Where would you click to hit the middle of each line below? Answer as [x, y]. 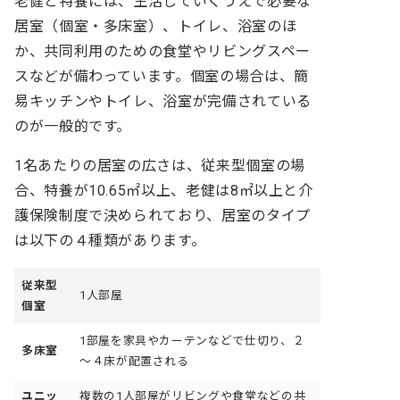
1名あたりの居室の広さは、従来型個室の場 [160, 165]
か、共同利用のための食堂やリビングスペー [162, 51]
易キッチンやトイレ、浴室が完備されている [163, 101]
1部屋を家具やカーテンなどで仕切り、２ [192, 340]
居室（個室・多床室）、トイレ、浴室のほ [156, 26]
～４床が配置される [134, 361]
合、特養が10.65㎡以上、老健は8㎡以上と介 [164, 190]
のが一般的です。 [73, 126]
